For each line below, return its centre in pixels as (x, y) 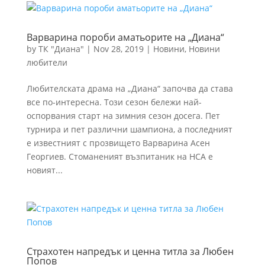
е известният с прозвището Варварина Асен (118, 143)
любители (47, 62)
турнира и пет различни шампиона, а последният (129, 129)
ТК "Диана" (61, 49)
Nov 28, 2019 (118, 49)
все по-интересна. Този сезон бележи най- (114, 102)
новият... (44, 170)
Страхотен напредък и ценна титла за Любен (130, 251)
